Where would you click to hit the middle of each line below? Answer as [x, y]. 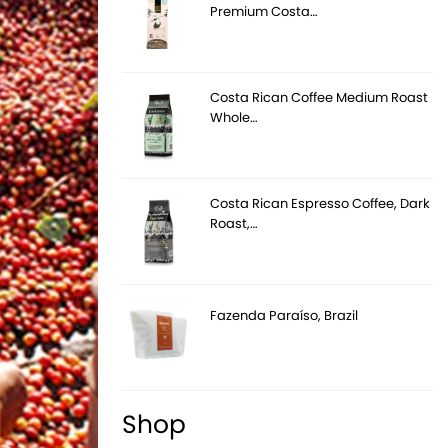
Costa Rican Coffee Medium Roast [319, 97]
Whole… [234, 117]
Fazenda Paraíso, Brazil [284, 315]
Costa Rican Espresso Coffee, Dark [320, 203]
